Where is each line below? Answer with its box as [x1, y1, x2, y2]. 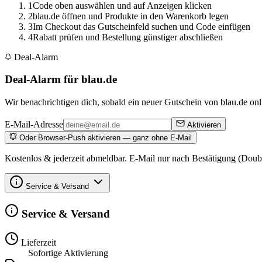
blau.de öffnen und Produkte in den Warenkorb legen [33, 11, 229, 21]
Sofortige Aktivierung [28, 247, 108, 258]
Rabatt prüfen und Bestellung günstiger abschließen [33, 32, 223, 42]
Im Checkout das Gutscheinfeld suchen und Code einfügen [33, 21, 250, 32]
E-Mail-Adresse [5, 119, 63, 130]
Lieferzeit [19, 237, 56, 247]
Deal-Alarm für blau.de [5, 73, 117, 86]
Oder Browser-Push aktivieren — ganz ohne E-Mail [17, 133, 192, 143]
